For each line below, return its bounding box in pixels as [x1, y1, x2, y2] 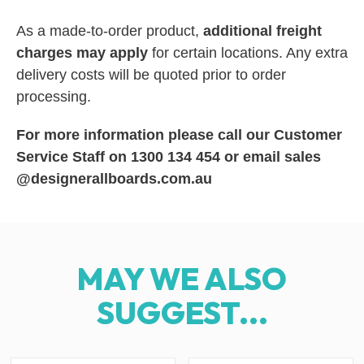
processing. [16, 88, 91, 105]
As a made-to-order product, [16, 22, 203, 39]
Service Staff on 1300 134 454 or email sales [16, 149, 321, 166]
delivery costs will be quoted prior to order [16, 66, 286, 83]
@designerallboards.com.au [16, 171, 212, 188]
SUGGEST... [96, 293, 268, 333]
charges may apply [16, 44, 148, 61]
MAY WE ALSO [77, 259, 287, 299]
